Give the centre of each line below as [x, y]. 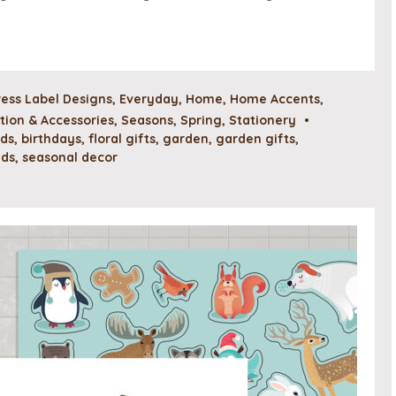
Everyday [149, 99]
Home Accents [275, 99]
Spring [201, 120]
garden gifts [255, 138]
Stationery [263, 120]
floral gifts [122, 138]
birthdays [51, 138]
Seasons [147, 120]
